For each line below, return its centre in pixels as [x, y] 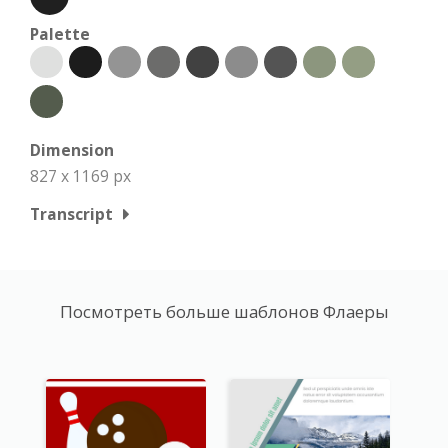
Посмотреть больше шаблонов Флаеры [224, 311]
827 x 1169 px [80, 175]
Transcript [71, 213]
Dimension [72, 149]
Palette [60, 33]
